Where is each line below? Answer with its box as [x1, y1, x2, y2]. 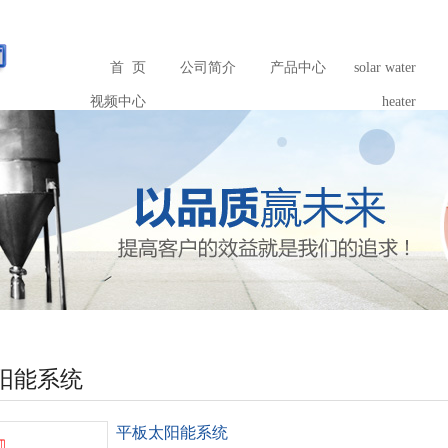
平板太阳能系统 [116, 424, 228, 441]
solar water [354, 60, 416, 75]
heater [382, 94, 416, 109]
